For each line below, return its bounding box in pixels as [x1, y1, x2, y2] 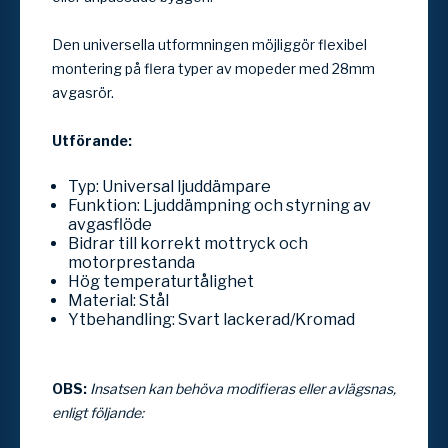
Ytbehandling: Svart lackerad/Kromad [68, 309, 355, 329]
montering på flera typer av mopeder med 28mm [52, 59, 375, 77]
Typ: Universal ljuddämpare [68, 176, 271, 196]
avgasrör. [52, 83, 114, 101]
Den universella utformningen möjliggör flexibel [52, 35, 367, 53]
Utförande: [52, 131, 132, 149]
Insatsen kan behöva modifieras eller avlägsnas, [90, 379, 396, 397]
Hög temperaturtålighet [68, 271, 254, 291]
